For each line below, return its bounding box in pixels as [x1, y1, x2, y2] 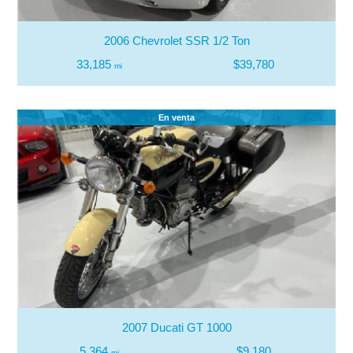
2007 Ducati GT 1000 [121, 320, 232, 334]
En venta [158, 112, 195, 122]
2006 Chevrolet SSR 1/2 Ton [103, 33, 250, 47]
